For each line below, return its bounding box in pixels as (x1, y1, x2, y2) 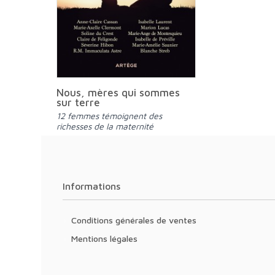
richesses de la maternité (56, 120, 154, 131)
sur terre (56, 96, 101, 109)
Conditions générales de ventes (77, 215, 196, 225)
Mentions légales (78, 233, 137, 244)
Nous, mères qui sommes (56, 86, 180, 99)
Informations (65, 180, 120, 192)
